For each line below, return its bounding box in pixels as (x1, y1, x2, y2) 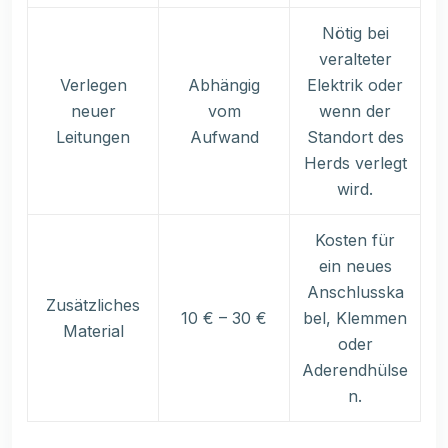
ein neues (318, 256, 392, 277)
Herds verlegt (303, 153, 407, 174)
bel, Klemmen (303, 308, 407, 329)
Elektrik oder (307, 75, 403, 96)
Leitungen (56, 127, 130, 148)
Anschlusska (306, 282, 404, 303)
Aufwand (189, 127, 259, 148)
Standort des (306, 127, 404, 148)
